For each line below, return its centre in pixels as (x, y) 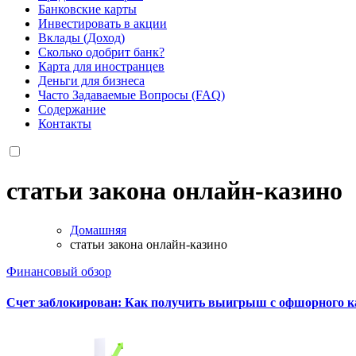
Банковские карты (87, 9)
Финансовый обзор (59, 271)
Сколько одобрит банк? (101, 52)
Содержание (72, 109)
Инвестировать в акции (103, 23)
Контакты (65, 123)
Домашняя (98, 230)
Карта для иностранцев (101, 66)
